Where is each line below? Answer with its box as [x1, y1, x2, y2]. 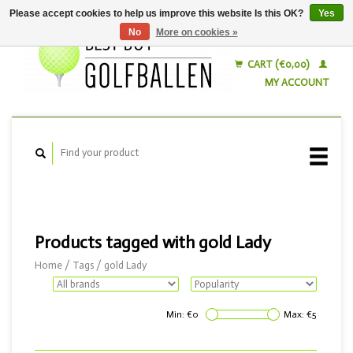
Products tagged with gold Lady [35, 231, 271, 253]
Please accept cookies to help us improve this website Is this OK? [9, 8, 306, 19]
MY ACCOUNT [265, 76, 329, 88]
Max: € [284, 309, 312, 320]
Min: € [166, 309, 192, 320]
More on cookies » [155, 27, 238, 38]
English [273, 29, 303, 41]
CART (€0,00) [245, 58, 311, 70]
